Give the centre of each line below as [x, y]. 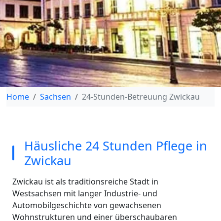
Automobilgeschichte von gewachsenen [87, 205]
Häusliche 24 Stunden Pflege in [115, 146]
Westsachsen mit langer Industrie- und [85, 193]
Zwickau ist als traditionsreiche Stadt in [85, 182]
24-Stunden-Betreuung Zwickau [141, 97]
